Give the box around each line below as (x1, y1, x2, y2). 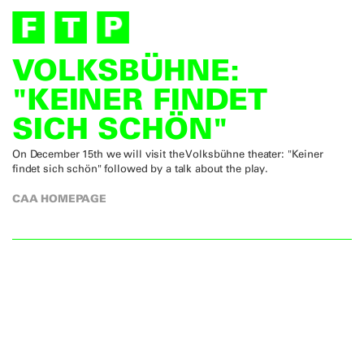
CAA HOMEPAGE (12, 192, 106, 206)
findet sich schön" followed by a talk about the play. (12, 162, 269, 175)
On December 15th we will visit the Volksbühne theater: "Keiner (12, 148, 323, 161)
